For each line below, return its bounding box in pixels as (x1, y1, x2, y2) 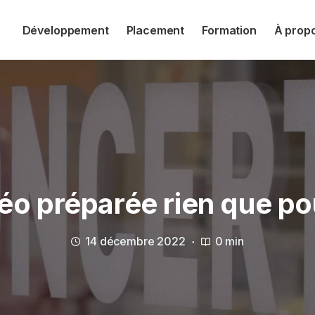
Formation (202, 22, 257, 37)
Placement (126, 22, 185, 37)
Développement (22, 22, 109, 37)
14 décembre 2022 (85, 234, 186, 248)
